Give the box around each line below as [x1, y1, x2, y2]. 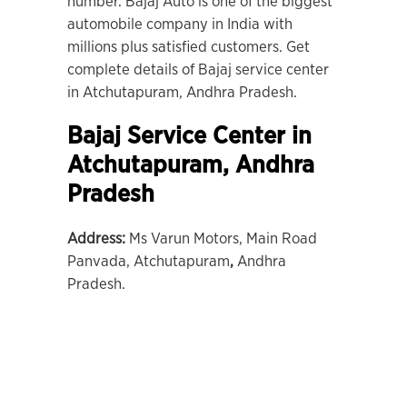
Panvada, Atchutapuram [67, 253, 230, 269]
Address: [67, 231, 129, 246]
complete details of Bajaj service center [67, 62, 329, 77]
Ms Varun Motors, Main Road [129, 231, 317, 246]
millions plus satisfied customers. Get [67, 39, 310, 55]
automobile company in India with [67, 16, 293, 32]
